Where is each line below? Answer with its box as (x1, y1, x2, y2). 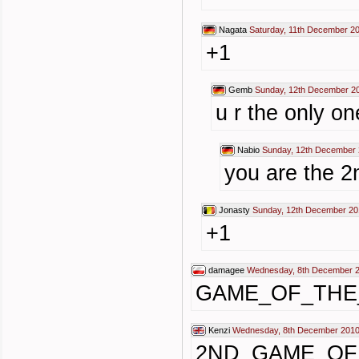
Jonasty (219, 205, 250, 215)
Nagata (219, 25, 247, 34)
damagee (208, 265, 244, 275)
